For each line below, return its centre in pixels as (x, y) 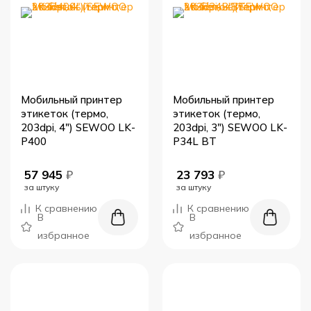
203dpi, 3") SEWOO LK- (230, 127)
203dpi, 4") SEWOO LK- (78, 127)
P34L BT (195, 141)
